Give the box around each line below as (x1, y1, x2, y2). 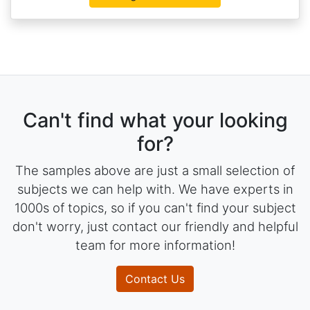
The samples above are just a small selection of (15, 163, 295, 178)
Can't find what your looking (22, 108, 288, 132)
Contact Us (125, 272, 185, 286)
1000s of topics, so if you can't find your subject (14, 200, 296, 215)
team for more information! (75, 237, 235, 253)
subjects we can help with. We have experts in (17, 181, 293, 197)
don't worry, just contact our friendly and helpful (12, 219, 298, 234)
